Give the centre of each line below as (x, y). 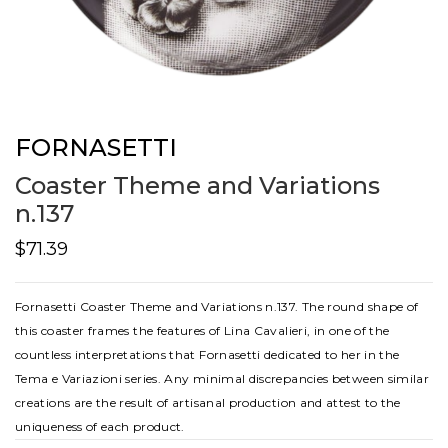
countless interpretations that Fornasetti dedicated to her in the (207, 354)
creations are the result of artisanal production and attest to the (208, 402)
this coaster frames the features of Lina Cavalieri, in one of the (202, 330)
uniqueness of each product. (100, 426)
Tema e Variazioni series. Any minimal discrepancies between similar (222, 378)
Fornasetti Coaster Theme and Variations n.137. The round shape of (217, 306)
